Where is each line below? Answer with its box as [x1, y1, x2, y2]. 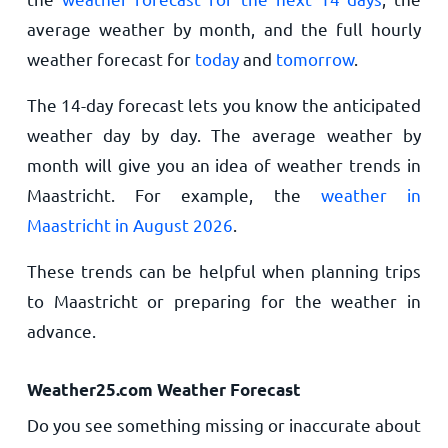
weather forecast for [26, 48, 195, 69]
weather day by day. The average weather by [26, 124, 422, 145]
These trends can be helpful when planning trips [26, 260, 422, 281]
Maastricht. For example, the [26, 184, 321, 205]
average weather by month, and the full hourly [26, 18, 422, 39]
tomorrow [275, 48, 354, 69]
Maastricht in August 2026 [26, 214, 233, 235]
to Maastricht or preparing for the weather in [26, 290, 422, 311]
